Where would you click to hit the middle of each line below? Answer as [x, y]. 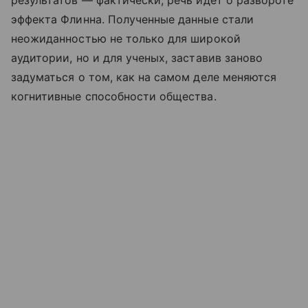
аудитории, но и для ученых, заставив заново [137, 58]
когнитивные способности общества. [114, 97]
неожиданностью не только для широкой [126, 39]
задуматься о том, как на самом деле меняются [144, 77]
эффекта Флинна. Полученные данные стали [132, 20]
